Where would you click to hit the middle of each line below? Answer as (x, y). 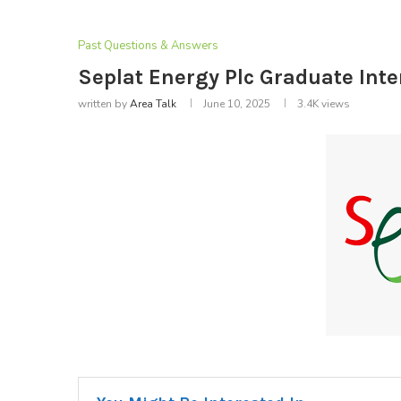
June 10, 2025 (237, 104)
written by (104, 104)
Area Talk (153, 104)
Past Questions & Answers (148, 46)
